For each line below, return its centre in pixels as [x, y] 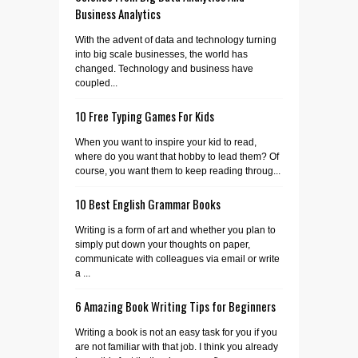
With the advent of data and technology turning [176, 40]
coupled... [96, 83]
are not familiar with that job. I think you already [177, 346]
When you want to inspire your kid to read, [166, 142]
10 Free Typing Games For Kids [145, 115]
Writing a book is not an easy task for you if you [176, 332]
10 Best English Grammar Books [148, 203]
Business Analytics [118, 13]
